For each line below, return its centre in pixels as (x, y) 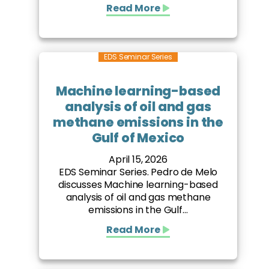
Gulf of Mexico (138, 138)
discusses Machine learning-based (138, 185)
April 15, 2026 (138, 160)
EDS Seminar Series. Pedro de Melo (138, 172)
